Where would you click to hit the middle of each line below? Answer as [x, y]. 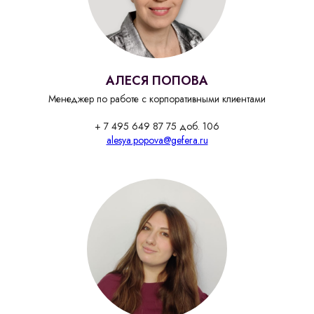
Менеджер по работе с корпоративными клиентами [157, 99]
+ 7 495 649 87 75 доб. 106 [157, 127]
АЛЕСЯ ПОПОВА [157, 81]
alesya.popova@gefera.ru [157, 141]
